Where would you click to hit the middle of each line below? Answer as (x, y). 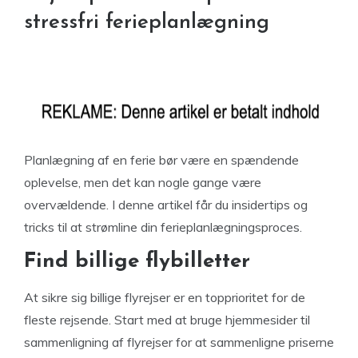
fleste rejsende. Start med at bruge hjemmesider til (167, 320)
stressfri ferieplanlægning (147, 23)
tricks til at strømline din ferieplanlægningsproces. (165, 227)
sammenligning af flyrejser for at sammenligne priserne (179, 342)
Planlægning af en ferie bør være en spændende (161, 160)
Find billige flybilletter (137, 262)
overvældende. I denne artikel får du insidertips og (166, 205)
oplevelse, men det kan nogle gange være (143, 182)
